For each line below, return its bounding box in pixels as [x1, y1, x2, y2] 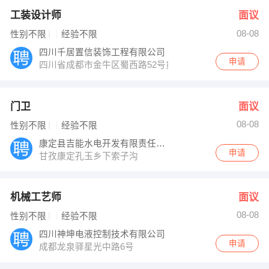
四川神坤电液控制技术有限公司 [39, 229, 168, 239]
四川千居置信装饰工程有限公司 [39, 47, 168, 58]
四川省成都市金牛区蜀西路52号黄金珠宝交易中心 [39, 60, 241, 70]
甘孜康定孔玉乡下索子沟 [39, 151, 141, 161]
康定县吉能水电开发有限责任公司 [156, 138, 166, 148]
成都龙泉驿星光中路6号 [39, 241, 137, 252]
